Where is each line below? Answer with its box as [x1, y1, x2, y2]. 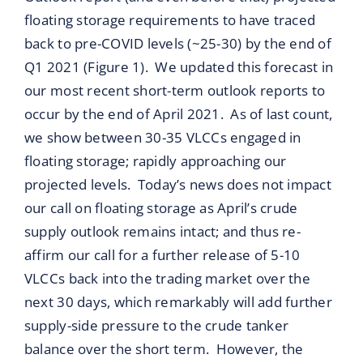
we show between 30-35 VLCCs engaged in [23, 128, 301, 147]
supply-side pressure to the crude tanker [23, 316, 289, 335]
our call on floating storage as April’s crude [23, 199, 298, 218]
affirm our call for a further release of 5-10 [23, 246, 301, 265]
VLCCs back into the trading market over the [23, 269, 310, 288]
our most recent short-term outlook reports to [23, 81, 326, 100]
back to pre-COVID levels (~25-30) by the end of [23, 34, 331, 53]
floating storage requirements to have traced [23, 11, 316, 30]
